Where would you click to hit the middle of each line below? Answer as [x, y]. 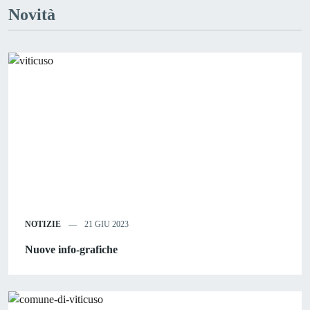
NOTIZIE [43, 224]
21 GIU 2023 [106, 224]
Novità [32, 15]
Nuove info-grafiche [71, 249]
